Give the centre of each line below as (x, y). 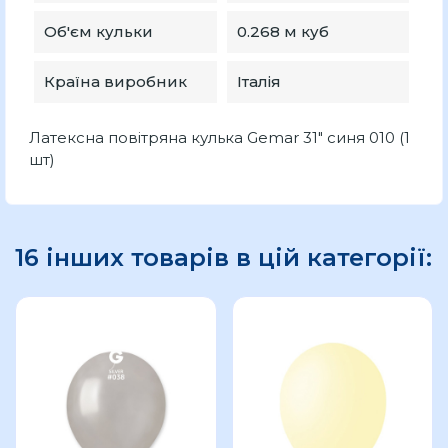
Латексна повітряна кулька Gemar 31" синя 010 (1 (219, 137)
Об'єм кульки (98, 31)
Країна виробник (115, 81)
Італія (258, 81)
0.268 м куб (282, 31)
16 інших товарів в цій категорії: (223, 257)
